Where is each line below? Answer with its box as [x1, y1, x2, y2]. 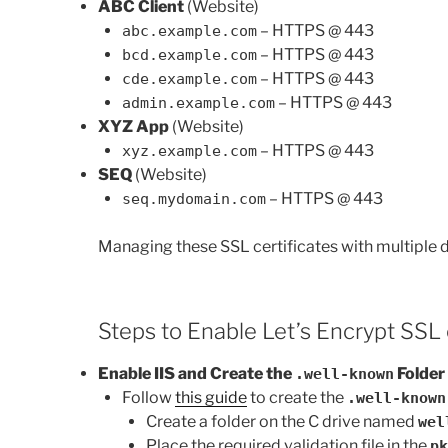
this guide [175, 388, 247, 408]
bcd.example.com [122, 45, 257, 64]
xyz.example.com [122, 141, 257, 160]
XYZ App [98, 116, 169, 136]
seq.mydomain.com [122, 189, 266, 208]
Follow [122, 388, 175, 408]
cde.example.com [122, 69, 257, 88]
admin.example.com [122, 93, 275, 112]
